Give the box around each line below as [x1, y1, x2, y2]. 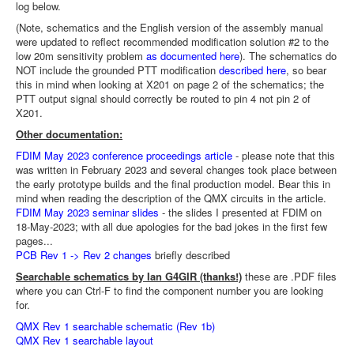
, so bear [286, 62, 326, 77]
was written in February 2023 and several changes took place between [16, 162, 337, 177]
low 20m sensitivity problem [16, 48, 146, 63]
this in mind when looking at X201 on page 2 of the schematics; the [16, 77, 324, 92]
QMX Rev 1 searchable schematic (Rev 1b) [16, 318, 215, 333]
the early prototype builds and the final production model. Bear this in [16, 176, 330, 191]
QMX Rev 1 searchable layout [16, 333, 153, 348]
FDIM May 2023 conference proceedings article [16, 148, 232, 163]
